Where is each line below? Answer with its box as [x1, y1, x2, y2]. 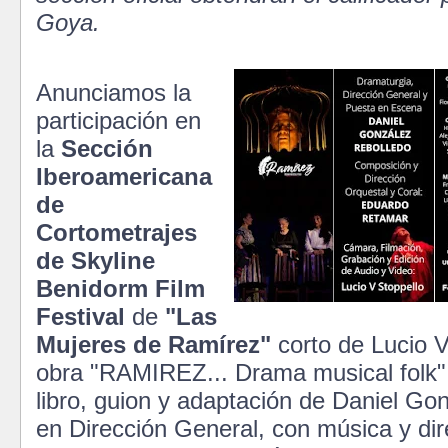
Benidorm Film [36, 274, 205, 302]
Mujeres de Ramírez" [36, 330, 271, 358]
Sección [61, 134, 153, 162]
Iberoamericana [36, 162, 212, 190]
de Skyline [36, 246, 155, 274]
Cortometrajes [36, 218, 197, 246]
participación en [36, 106, 201, 134]
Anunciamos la [36, 78, 191, 106]
